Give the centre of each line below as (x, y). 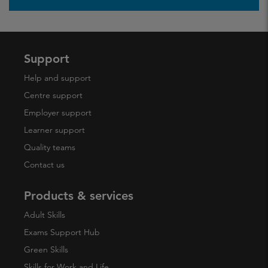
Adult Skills (45, 215)
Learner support (54, 130)
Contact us (44, 165)
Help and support (57, 78)
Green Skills (46, 250)
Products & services (79, 196)
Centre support (53, 95)
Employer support (58, 113)
